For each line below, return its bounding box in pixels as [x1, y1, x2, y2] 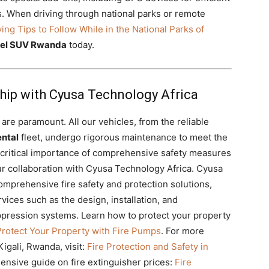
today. [67, 39, 94, 50]
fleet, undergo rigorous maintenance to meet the [19, 131, 228, 143]
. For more [161, 225, 204, 237]
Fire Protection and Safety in [87, 241, 208, 252]
